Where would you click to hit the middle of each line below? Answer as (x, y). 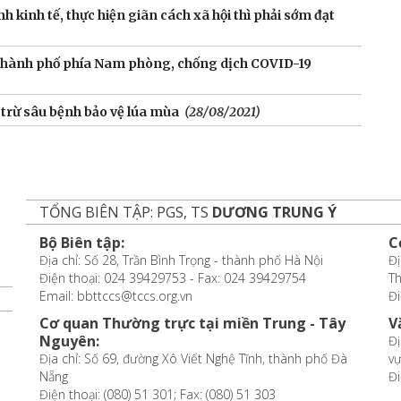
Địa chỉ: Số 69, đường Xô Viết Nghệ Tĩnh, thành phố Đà (193, 359)
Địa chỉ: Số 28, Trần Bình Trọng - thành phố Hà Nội (181, 260)
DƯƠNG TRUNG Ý (274, 213)
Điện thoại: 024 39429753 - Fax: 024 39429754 (172, 278)
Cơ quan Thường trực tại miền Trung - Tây (192, 324)
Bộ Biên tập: (81, 243)
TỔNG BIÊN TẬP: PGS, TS (125, 213)
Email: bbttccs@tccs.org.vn (115, 296)
